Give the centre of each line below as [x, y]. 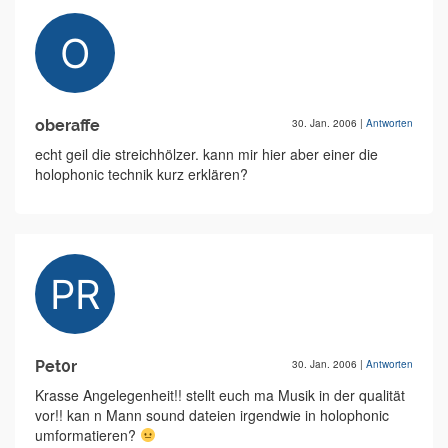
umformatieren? [87, 435]
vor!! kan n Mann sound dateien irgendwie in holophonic [212, 415]
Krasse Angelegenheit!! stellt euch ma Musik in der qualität [220, 395]
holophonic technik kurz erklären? [141, 174]
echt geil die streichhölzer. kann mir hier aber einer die [206, 154]
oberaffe [67, 125]
